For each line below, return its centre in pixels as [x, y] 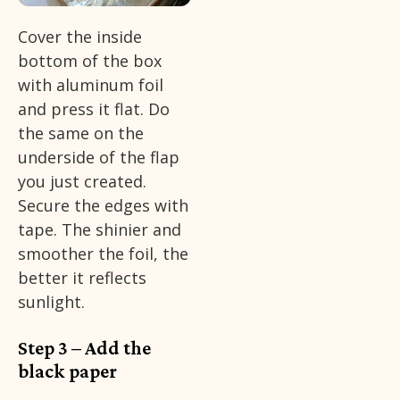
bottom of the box [90, 61]
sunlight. [51, 302]
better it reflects [82, 278]
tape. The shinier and [100, 230]
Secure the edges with [103, 206]
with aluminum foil [91, 85]
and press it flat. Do [94, 109]
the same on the [81, 133]
